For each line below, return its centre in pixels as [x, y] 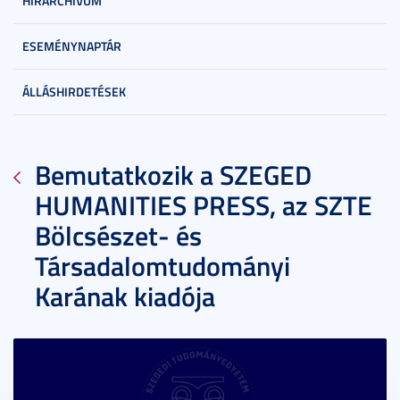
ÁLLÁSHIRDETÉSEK [74, 91]
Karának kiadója [125, 296]
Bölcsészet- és [118, 235]
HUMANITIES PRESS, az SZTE [204, 204]
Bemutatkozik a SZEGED [173, 174]
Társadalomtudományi [162, 265]
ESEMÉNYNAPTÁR [72, 46]
